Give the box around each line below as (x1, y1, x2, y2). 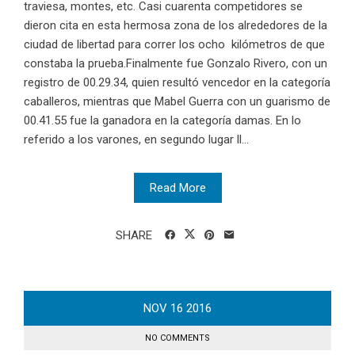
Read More (149, 181, 206, 196)
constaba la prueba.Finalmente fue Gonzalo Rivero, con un (24, 56, 327, 71)
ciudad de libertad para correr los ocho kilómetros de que (24, 37, 325, 52)
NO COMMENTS (145, 333, 210, 344)
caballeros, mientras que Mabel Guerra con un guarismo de (24, 94, 330, 109)
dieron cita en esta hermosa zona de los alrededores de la (24, 18, 327, 33)
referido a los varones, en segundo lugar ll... (24, 132, 249, 147)
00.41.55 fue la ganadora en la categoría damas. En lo (24, 113, 301, 128)
